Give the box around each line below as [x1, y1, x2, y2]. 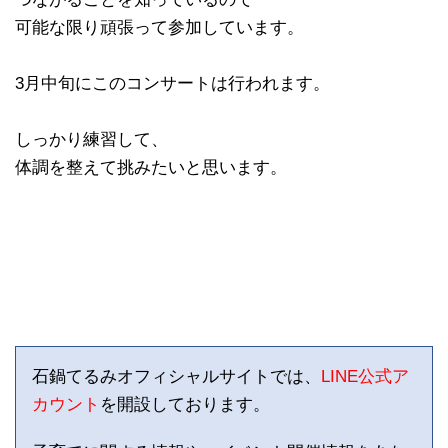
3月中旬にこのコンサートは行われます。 [15, 73, 330, 93]
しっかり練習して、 [15, 129, 168, 149]
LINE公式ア [321, 366, 409, 386]
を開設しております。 [100, 394, 270, 414]
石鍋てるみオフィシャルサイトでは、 [32, 366, 321, 386]
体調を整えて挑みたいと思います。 [15, 157, 287, 177]
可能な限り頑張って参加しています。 [15, 17, 304, 37]
